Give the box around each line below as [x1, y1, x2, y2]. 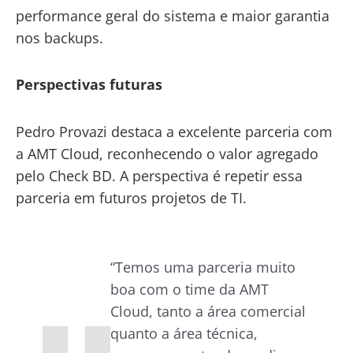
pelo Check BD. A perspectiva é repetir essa [16, 165, 303, 185]
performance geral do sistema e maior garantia [16, 6, 329, 25]
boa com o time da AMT [110, 280, 269, 299]
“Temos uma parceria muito [110, 258, 296, 277]
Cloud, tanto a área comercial [110, 302, 307, 321]
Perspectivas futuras [16, 75, 162, 94]
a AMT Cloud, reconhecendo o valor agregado [16, 143, 318, 163]
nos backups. [16, 28, 103, 47]
